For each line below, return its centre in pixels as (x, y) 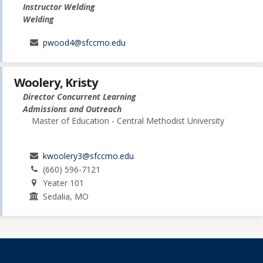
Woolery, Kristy (56, 82)
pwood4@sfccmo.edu (85, 42)
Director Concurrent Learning (80, 96)
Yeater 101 (64, 183)
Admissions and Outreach (72, 109)
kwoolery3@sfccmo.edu (89, 156)
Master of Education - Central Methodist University (128, 120)
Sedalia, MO (66, 196)
